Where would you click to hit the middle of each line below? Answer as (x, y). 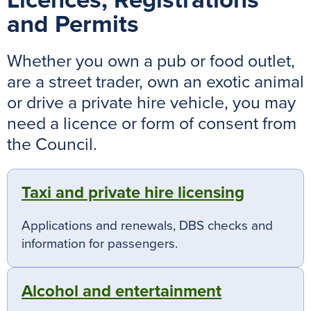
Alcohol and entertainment (121, 292)
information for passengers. (100, 244)
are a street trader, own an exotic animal (155, 82)
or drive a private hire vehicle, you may (151, 103)
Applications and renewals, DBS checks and (147, 226)
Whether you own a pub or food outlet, (151, 61)
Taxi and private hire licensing (133, 193)
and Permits (73, 25)
